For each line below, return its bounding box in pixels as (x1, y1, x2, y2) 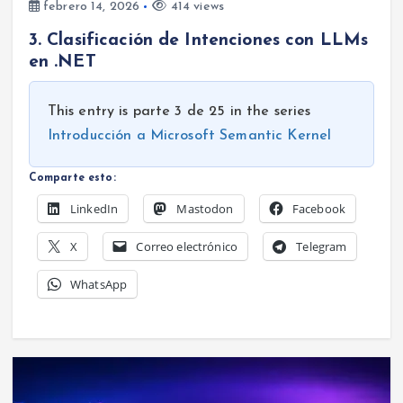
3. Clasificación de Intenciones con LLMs (28, 31, 369, 49)
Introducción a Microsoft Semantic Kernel (47, 128, 332, 143)
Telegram (296, 237, 347, 255)
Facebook (291, 200, 346, 217)
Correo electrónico (136, 237, 237, 255)
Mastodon (176, 200, 234, 217)
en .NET (28, 52, 96, 71)
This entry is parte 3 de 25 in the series (47, 103, 311, 119)
